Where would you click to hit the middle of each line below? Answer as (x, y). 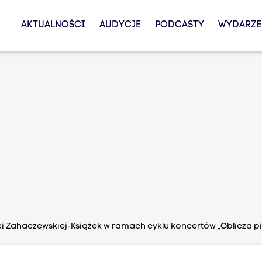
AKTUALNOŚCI (53, 25)
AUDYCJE (120, 25)
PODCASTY (179, 25)
